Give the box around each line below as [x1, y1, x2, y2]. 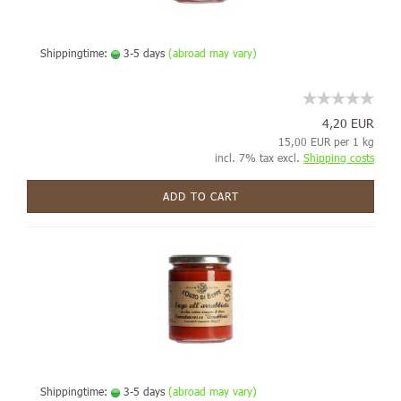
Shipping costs [303, 150, 374, 165]
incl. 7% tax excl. [215, 150, 303, 165]
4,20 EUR [322, 115, 374, 132]
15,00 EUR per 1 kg [278, 134, 374, 149]
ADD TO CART [162, 189, 239, 203]
